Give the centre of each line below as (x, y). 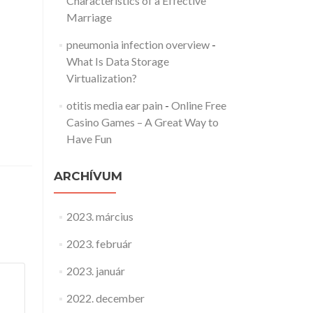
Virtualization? (101, 78)
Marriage (89, 17)
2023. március (100, 216)
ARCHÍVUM (88, 176)
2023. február (99, 243)
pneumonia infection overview (138, 44)
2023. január (95, 271)
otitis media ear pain (114, 105)
